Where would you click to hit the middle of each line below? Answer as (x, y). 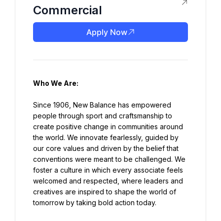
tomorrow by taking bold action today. (95, 203)
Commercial (68, 10)
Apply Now (107, 32)
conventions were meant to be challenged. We (109, 159)
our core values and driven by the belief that (106, 148)
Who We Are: (56, 83)
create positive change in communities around (108, 127)
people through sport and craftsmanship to (103, 116)
